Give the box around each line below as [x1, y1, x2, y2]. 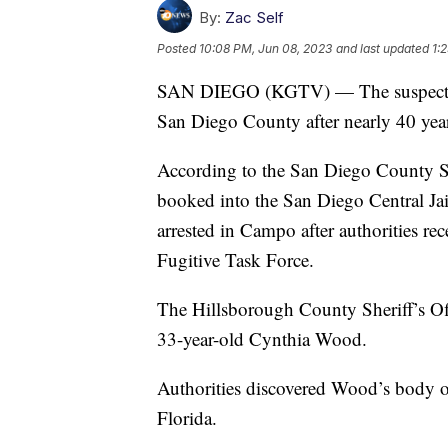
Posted [157, 40, 199, 56]
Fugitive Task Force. [157, 246, 314, 272]
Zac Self [225, 7, 284, 27]
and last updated [336, 40, 429, 56]
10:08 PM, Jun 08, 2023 [199, 40, 332, 56]
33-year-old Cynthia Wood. [157, 325, 367, 351]
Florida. [157, 404, 217, 430]
